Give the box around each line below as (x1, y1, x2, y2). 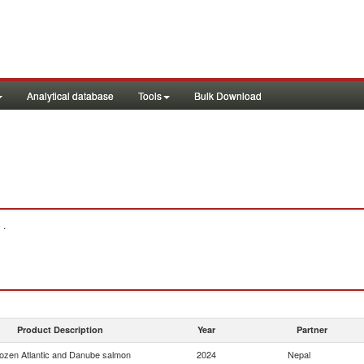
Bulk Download (194, 89, 262, 102)
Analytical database (27, 89, 114, 102)
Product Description (17, 323, 103, 336)
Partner (297, 323, 327, 336)
